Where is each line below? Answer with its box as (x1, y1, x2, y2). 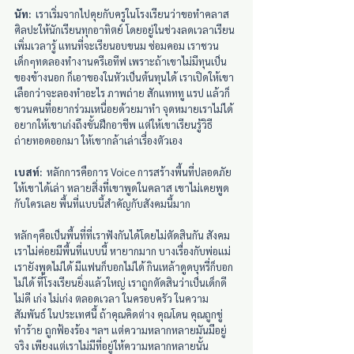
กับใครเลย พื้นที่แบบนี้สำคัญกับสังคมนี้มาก (14, 196, 190, 210)
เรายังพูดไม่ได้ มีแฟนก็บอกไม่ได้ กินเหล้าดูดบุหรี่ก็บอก (14, 259, 233, 273)
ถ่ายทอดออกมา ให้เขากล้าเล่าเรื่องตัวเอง (14, 133, 183, 147)
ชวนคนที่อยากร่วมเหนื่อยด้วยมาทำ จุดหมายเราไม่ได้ (14, 101, 233, 115)
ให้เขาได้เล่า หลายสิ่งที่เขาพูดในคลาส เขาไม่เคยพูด (14, 180, 229, 194)
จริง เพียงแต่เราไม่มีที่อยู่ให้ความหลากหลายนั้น (14, 338, 209, 352)
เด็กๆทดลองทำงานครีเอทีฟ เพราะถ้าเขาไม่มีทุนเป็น (14, 54, 227, 68)
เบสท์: (14, 164, 42, 179)
